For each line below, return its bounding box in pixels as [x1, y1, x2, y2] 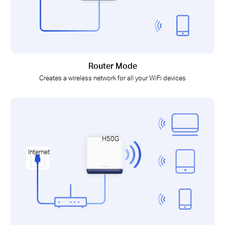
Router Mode [88, 61, 137, 71]
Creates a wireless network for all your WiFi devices [39, 73, 186, 82]
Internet [28, 147, 50, 156]
